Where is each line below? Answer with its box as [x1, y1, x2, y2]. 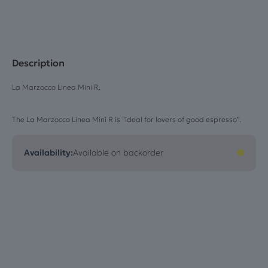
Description [12, 56, 65, 69]
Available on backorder [73, 147, 163, 158]
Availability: [24, 147, 73, 158]
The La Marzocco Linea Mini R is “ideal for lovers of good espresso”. [12, 114, 241, 124]
